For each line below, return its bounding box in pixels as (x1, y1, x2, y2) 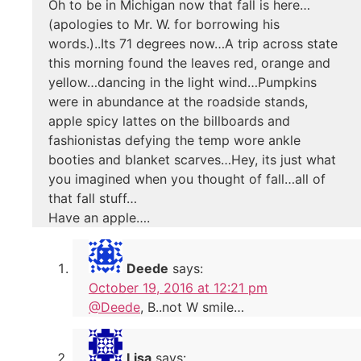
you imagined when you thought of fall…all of (48, 170, 326, 187)
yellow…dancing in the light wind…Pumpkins (48, 73, 317, 90)
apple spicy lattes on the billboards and (48, 112, 290, 129)
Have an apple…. (48, 209, 150, 226)
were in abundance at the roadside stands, (48, 93, 308, 110)
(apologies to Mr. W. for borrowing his (48, 15, 280, 32)
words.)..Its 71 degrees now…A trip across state (48, 35, 338, 52)
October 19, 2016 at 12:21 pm (89, 279, 268, 296)
